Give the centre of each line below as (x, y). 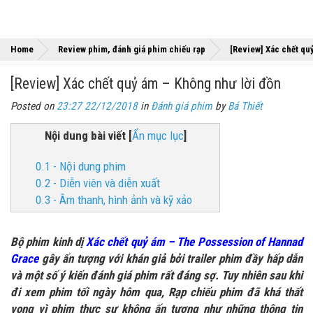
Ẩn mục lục (158, 136)
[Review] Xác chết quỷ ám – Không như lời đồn (146, 83)
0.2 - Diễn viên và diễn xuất (98, 183)
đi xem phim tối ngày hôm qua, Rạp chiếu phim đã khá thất (156, 292)
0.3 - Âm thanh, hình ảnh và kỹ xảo (114, 200)
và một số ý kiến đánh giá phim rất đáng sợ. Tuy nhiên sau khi (156, 275)
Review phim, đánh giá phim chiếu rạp (132, 49)
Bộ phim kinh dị (48, 242)
